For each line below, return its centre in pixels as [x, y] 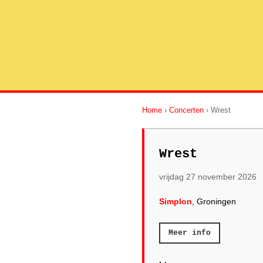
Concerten [186, 110]
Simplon [176, 201]
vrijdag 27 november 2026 [208, 177]
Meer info [190, 233]
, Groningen [214, 201]
